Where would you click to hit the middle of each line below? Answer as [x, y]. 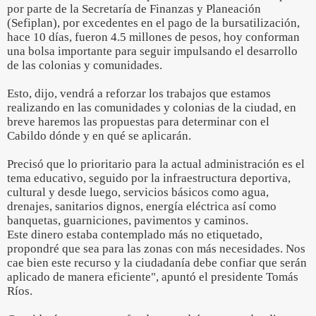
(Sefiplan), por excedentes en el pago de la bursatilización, [153, 23]
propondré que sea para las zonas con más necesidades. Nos [156, 249]
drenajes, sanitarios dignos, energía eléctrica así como [142, 206]
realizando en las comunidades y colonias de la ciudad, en [152, 108]
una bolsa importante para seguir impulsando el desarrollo [152, 51]
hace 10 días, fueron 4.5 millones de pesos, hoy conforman [153, 37]
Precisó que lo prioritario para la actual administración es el [156, 164]
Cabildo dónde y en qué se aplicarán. [99, 136]
